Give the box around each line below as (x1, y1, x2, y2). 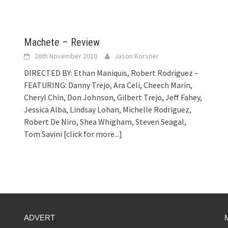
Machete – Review (24, 36, 100, 48)
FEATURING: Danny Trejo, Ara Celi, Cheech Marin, (24, 79, 193, 90)
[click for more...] (64, 128, 123, 139)
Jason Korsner (115, 51, 159, 61)
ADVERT (24, 213, 55, 222)
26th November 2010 (35, 51, 98, 61)
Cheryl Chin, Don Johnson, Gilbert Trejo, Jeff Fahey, (24, 92, 203, 102)
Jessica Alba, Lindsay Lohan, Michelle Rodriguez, (24, 104, 192, 115)
